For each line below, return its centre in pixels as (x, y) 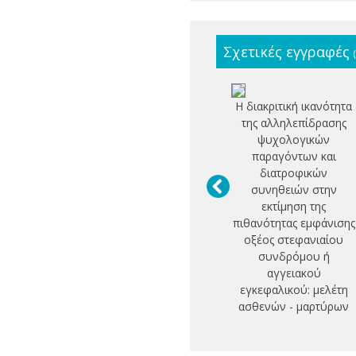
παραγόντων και (294, 157)
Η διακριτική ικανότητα (294, 106)
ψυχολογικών (294, 140)
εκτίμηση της (294, 207)
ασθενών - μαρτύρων (294, 307)
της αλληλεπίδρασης (294, 123)
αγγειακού (294, 273)
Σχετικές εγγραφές (288, 52)
